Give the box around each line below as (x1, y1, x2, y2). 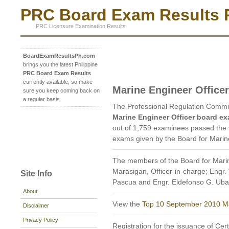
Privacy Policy (23, 216, 58, 223)
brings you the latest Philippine (23, 61, 98, 68)
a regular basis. (23, 96, 61, 103)
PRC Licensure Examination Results (36, 22, 126, 29)
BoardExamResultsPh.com (23, 53, 95, 59)
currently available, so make (23, 79, 93, 85)
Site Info (20, 169, 52, 178)
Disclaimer (23, 202, 49, 209)
